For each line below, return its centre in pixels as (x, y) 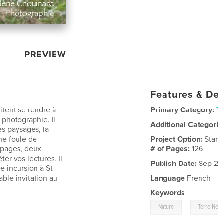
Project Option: (178, 139)
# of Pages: (171, 149)
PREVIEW (45, 54)
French (198, 178)
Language (168, 178)
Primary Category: (182, 110)
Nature (166, 207)
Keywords (168, 192)
